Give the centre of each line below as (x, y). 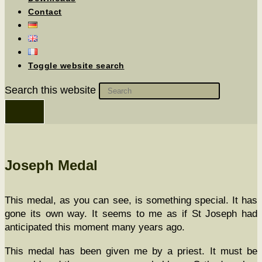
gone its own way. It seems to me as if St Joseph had (131, 213)
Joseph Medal (51, 165)
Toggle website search (76, 65)
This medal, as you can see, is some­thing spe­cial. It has (131, 200)
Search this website (52, 90)
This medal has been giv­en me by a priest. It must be (131, 251)
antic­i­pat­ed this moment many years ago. (95, 227)
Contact (45, 12)
